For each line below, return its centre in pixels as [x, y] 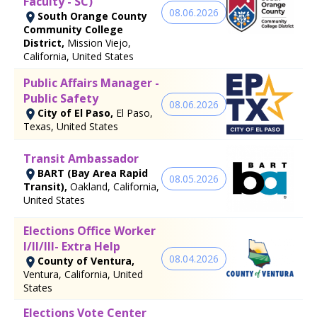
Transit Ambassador [81, 159]
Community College [73, 29]
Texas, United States [71, 127]
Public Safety [61, 99]
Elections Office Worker [90, 231]
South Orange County [92, 16]
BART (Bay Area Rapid [93, 173]
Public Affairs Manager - [91, 83]
